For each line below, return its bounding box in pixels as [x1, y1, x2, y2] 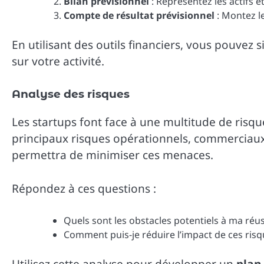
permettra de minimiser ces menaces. [12, 147, 213, 163]
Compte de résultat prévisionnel [64, 8, 214, 22]
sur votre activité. [12, 53, 104, 69]
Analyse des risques [12, 87, 130, 101]
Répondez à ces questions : [12, 180, 156, 196]
